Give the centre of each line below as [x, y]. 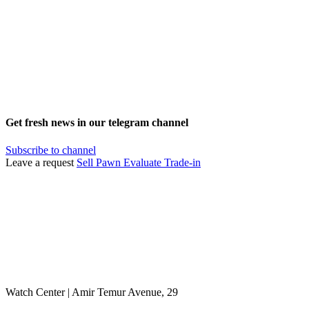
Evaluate [142, 162]
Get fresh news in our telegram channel [97, 123]
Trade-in [182, 162]
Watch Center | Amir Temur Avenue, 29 [92, 292]
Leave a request [41, 162]
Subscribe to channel [51, 150]
